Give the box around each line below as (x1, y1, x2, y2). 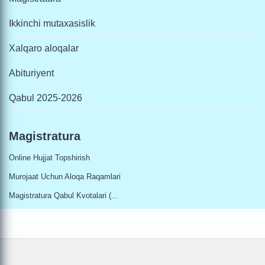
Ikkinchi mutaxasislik (9, 18, 95, 28)
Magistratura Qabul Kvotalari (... (9, 191, 118, 200)
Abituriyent (9, 68, 54, 78)
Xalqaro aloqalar (9, 43, 79, 53)
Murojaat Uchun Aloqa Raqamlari (9, 172, 121, 181)
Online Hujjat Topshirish (9, 153, 90, 162)
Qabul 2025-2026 (9, 93, 82, 103)
